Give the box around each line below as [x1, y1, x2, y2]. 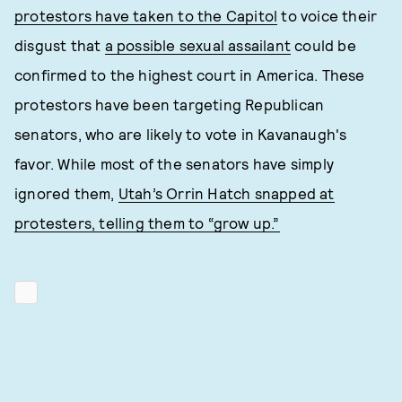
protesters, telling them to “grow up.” [14, 214, 280, 232]
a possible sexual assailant [104, 36, 292, 54]
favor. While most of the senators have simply [14, 154, 335, 172]
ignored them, [14, 184, 118, 202]
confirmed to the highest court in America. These [14, 66, 365, 83]
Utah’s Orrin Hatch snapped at [118, 184, 335, 202]
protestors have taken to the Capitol [14, 6, 278, 24]
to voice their [277, 6, 378, 24]
